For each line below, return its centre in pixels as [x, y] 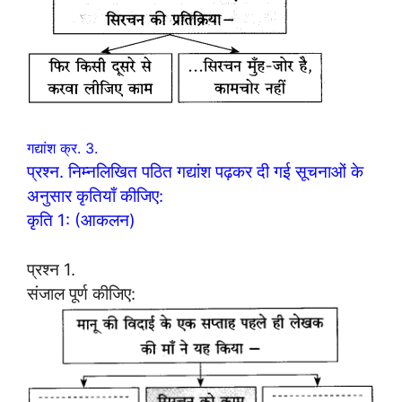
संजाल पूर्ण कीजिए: [81, 294]
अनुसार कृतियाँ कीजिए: [95, 196]
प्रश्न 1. [51, 270]
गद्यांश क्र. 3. [62, 149]
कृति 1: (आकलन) [81, 220]
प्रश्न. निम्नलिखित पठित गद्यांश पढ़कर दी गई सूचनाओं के [195, 172]
